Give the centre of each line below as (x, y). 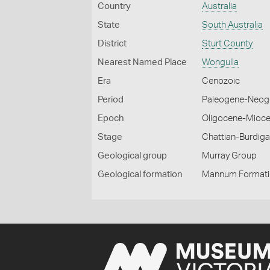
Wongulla (221, 62)
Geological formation (140, 174)
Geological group (132, 156)
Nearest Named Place (142, 62)
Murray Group (230, 156)
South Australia (233, 25)
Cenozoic (221, 81)
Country (114, 6)
